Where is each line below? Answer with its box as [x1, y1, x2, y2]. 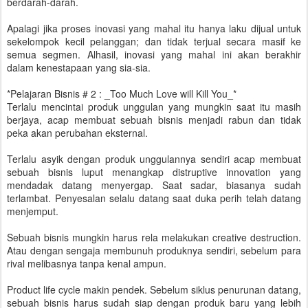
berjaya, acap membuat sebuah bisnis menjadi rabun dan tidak [7, 113, 301, 126]
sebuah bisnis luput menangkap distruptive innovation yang [7, 165, 301, 179]
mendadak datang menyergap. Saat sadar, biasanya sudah [7, 178, 301, 192]
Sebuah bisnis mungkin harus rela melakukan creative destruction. [7, 230, 301, 244]
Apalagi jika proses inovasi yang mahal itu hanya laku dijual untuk [7, 21, 301, 35]
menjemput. [7, 204, 58, 218]
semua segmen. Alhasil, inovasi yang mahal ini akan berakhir [7, 47, 301, 61]
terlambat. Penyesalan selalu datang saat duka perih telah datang [7, 191, 301, 205]
